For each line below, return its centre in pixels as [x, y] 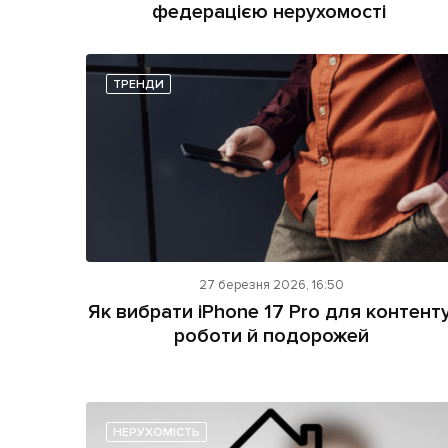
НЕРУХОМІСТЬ [156, 433]
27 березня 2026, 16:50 [271, 285]
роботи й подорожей [271, 336]
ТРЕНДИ [138, 84]
